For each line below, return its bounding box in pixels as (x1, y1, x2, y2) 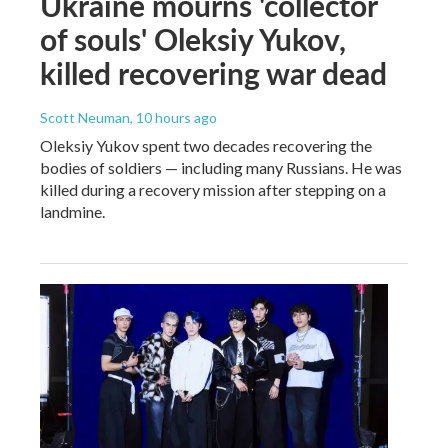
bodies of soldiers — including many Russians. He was (40, 157, 402, 177)
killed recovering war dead (40, 51, 387, 94)
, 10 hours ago (130, 108, 217, 126)
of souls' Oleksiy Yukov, (40, 17, 346, 60)
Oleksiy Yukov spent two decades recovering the (40, 135, 372, 155)
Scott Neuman (40, 108, 130, 126)
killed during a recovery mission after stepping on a (40, 179, 386, 199)
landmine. (40, 201, 105, 221)
